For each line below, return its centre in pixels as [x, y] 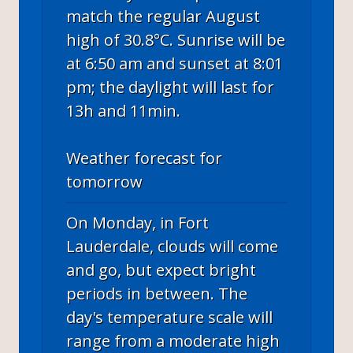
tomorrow [104, 181]
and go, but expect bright [161, 269]
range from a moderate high [173, 340]
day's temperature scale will [169, 317]
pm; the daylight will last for [170, 87]
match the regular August [163, 16]
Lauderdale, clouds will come [172, 246]
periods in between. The [157, 293]
